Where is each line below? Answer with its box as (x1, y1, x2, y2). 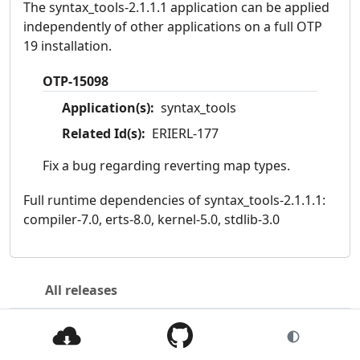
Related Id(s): (62, 124, 145, 142)
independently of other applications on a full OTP (23, 18, 322, 36)
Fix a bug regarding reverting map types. (43, 156, 290, 174)
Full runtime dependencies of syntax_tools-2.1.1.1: (23, 190, 325, 209)
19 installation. (23, 37, 112, 55)
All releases (45, 281, 117, 300)
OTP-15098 (43, 72, 108, 90)
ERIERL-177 (152, 124, 219, 142)
